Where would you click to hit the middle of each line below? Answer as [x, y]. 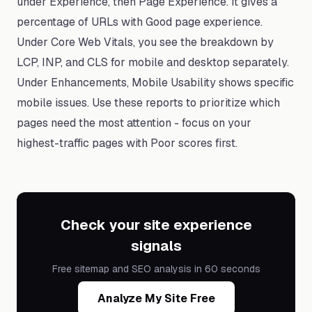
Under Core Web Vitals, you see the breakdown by [145, 42]
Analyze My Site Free [156, 298]
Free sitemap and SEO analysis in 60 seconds [156, 269]
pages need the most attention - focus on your [134, 123]
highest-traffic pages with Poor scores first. [127, 143]
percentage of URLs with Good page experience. [140, 22]
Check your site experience [156, 225]
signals [156, 246]
